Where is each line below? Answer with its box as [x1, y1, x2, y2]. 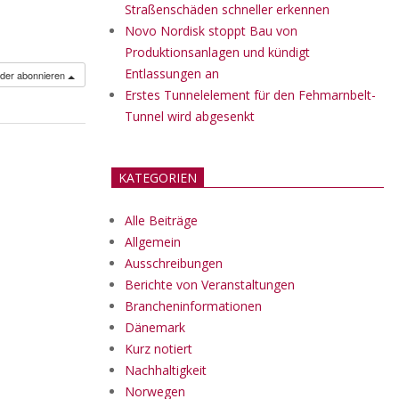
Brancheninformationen [125, 297, 262, 314]
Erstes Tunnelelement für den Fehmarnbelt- [125, 86, 376, 103]
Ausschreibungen [125, 255, 223, 272]
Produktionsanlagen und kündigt [125, 44, 310, 61]
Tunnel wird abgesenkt [125, 108, 255, 125]
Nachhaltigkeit [125, 362, 207, 379]
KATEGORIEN [118, 169, 197, 186]
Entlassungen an [125, 65, 219, 82]
